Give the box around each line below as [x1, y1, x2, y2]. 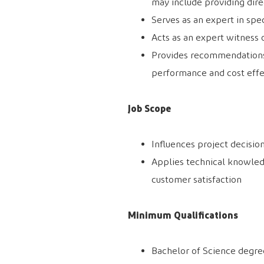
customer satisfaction [151, 174, 242, 186]
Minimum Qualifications [128, 209, 238, 222]
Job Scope [128, 103, 171, 115]
